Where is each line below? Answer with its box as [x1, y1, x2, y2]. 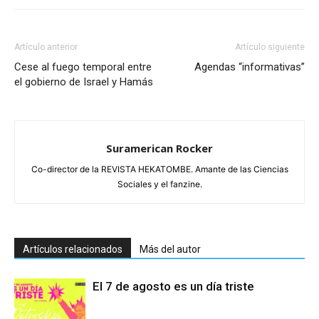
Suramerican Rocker [106, 140, 213, 155]
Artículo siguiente [235, 41, 305, 52]
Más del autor [140, 243, 201, 255]
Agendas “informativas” [194, 60, 305, 73]
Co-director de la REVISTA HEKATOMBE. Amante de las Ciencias [31, 163, 288, 174]
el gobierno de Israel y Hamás [14, 75, 153, 88]
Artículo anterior [14, 41, 78, 52]
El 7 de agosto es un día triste [93, 278, 254, 293]
